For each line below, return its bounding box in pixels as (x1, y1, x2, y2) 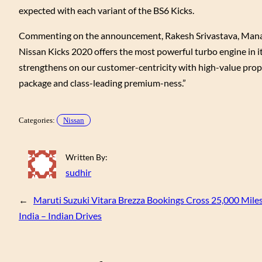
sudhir (65, 167, 92, 178)
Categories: (19, 116, 57, 125)
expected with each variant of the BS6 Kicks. (19, 4, 194, 16)
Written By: (65, 152, 108, 163)
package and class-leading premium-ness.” (19, 77, 186, 88)
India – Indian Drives (19, 210, 102, 222)
